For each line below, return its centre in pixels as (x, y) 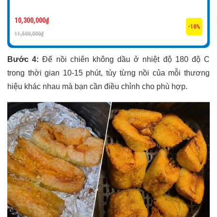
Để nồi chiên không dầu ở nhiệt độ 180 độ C (124, 59)
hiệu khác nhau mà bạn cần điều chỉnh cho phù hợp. (97, 86)
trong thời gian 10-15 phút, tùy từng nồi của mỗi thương (108, 73)
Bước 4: (23, 59)
